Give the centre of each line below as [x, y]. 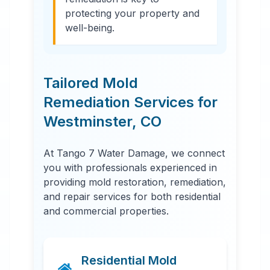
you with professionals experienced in [130, 168]
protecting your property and [132, 13]
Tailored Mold [91, 83]
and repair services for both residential [132, 196]
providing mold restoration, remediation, [135, 182]
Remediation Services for [130, 102]
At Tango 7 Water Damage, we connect [134, 153]
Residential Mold [129, 260]
